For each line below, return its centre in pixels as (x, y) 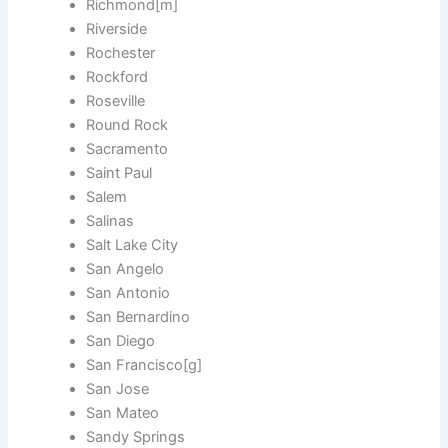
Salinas (110, 221)
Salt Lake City (132, 245)
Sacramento (127, 149)
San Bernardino (138, 317)
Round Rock (127, 125)
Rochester (121, 53)
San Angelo (125, 269)
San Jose (118, 389)
